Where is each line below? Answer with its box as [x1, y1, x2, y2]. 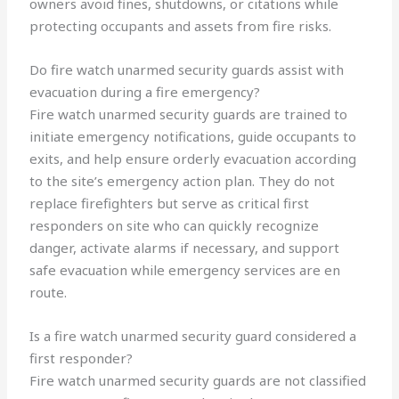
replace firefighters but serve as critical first [29, 194, 310, 213]
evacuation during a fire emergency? [29, 83, 261, 102]
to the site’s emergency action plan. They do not [29, 172, 336, 191]
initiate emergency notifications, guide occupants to [29, 127, 357, 146]
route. [29, 283, 68, 302]
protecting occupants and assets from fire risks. [29, 17, 332, 36]
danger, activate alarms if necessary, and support [29, 239, 340, 257]
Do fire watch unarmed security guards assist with [29, 61, 345, 79]
